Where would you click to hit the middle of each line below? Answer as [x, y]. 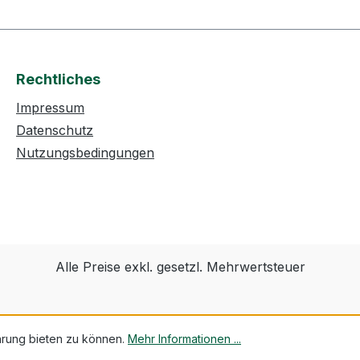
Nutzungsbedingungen [85, 153]
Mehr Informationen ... [184, 338]
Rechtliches [58, 79]
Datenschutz [55, 130]
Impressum [50, 108]
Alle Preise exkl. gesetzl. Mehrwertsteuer [180, 267]
